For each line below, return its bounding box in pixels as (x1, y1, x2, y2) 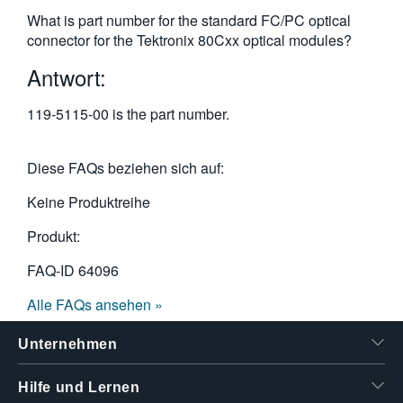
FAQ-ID (27, 260, 78, 281)
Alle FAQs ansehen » (27, 294, 163, 315)
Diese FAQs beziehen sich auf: (27, 157, 224, 178)
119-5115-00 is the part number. (27, 103, 229, 124)
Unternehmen (18, 336, 118, 352)
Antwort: (27, 61, 106, 93)
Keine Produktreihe (27, 192, 150, 212)
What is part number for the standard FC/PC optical (27, 10, 351, 31)
